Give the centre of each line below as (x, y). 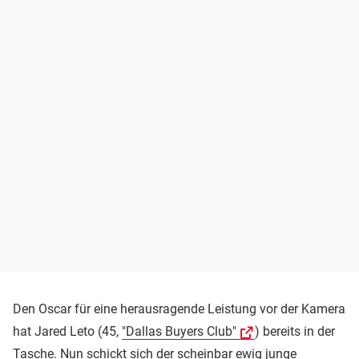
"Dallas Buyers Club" (179, 331)
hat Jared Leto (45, (67, 331)
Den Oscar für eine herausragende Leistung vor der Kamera (179, 309)
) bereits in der (295, 331)
